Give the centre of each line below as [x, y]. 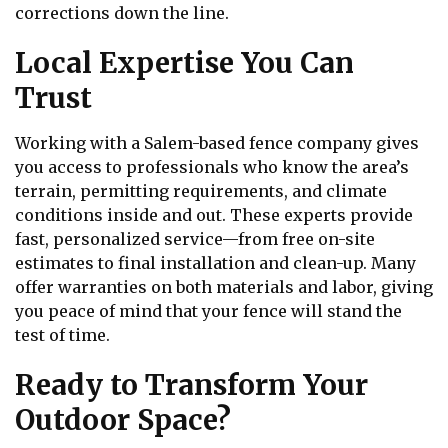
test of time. [62, 335]
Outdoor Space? [123, 420]
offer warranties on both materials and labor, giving [224, 287]
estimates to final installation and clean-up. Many [215, 263]
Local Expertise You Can [184, 63]
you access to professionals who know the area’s [212, 167]
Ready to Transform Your [191, 385]
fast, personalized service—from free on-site [195, 239]
